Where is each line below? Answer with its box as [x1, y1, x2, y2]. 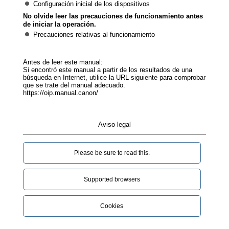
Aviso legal [98, 121, 131, 128]
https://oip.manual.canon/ [22, 89, 98, 97]
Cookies [100, 202, 124, 210]
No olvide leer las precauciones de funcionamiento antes [22, 12, 203, 20]
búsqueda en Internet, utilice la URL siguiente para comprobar [22, 74, 205, 81]
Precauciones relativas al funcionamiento [33, 31, 155, 38]
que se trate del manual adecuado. [22, 81, 125, 89]
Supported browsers [83, 176, 140, 183]
